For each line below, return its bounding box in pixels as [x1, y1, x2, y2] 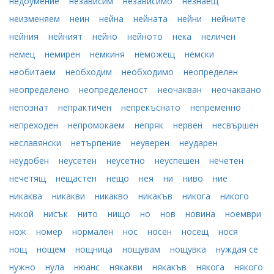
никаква [9, 190, 45, 202]
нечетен [209, 155, 243, 166]
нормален [72, 226, 116, 237]
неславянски [9, 137, 64, 149]
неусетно [106, 155, 147, 166]
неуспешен [155, 155, 202, 166]
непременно [190, 102, 241, 113]
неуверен [131, 137, 172, 149]
